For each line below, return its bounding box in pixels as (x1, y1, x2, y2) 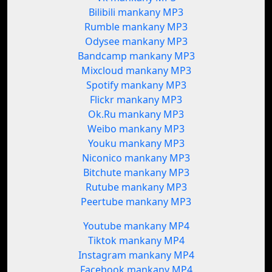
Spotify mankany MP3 (86, 78, 186, 92)
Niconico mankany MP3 (82, 151, 190, 165)
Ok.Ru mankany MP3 (88, 107, 184, 121)
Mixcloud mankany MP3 (81, 64, 191, 78)
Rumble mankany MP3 (84, 20, 188, 34)
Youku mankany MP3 (87, 137, 185, 151)
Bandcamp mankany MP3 (77, 49, 195, 63)
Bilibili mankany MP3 (89, 5, 183, 19)
